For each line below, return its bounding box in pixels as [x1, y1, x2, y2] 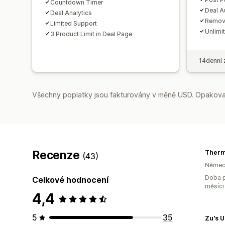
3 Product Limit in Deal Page [50, 30, 132, 38]
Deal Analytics [50, 9, 92, 17]
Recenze [32, 148, 83, 162]
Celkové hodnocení [32, 174, 108, 185]
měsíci [205, 182, 224, 190]
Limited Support [50, 19, 97, 27]
